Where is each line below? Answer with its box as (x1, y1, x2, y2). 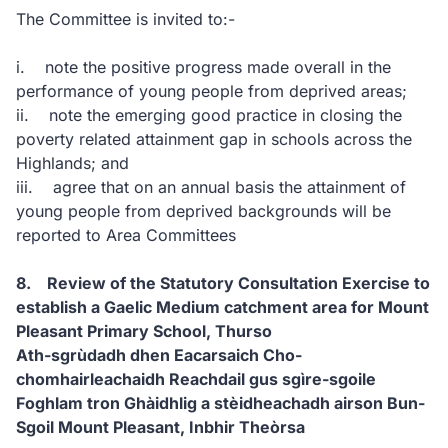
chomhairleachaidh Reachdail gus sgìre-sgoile (16, 369, 376, 389)
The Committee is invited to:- (16, 9, 235, 29)
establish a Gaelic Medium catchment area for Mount (16, 297, 429, 317)
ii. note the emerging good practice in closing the (16, 105, 402, 125)
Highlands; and (16, 153, 129, 173)
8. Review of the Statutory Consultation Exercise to (16, 273, 430, 293)
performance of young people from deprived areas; (16, 81, 407, 101)
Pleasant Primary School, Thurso (16, 321, 272, 341)
